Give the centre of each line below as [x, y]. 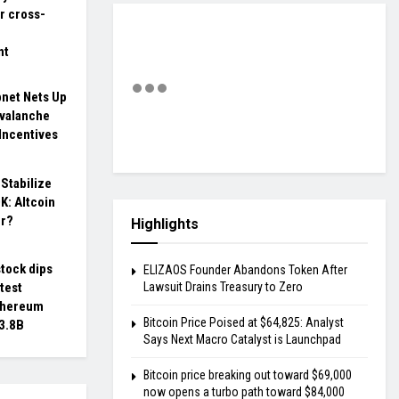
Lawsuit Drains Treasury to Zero [223, 287]
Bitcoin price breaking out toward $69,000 [248, 375]
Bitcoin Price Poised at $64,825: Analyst [244, 323]
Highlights [165, 224]
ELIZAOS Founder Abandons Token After [245, 270]
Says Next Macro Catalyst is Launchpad [242, 340]
